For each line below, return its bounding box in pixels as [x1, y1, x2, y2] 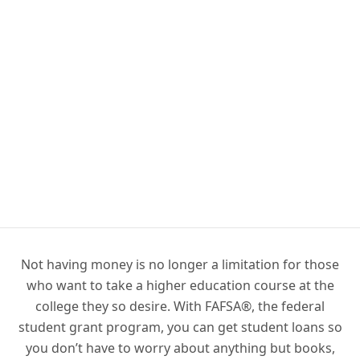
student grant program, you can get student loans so [18, 318, 342, 336]
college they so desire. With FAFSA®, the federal [35, 297, 325, 315]
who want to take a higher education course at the [26, 276, 334, 294]
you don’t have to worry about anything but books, [25, 339, 335, 357]
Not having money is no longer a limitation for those [21, 256, 339, 273]
